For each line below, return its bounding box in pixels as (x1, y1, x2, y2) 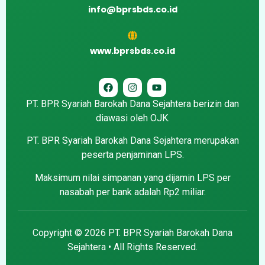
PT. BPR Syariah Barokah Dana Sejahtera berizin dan (26, 98, 239, 109)
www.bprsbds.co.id (90, 44, 175, 57)
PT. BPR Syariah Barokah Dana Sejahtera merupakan (26, 135, 239, 147)
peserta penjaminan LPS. (81, 149, 184, 161)
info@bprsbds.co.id (88, 3, 177, 15)
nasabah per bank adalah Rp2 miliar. (59, 186, 206, 198)
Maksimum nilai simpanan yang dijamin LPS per (34, 172, 231, 183)
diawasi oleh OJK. (95, 112, 170, 124)
